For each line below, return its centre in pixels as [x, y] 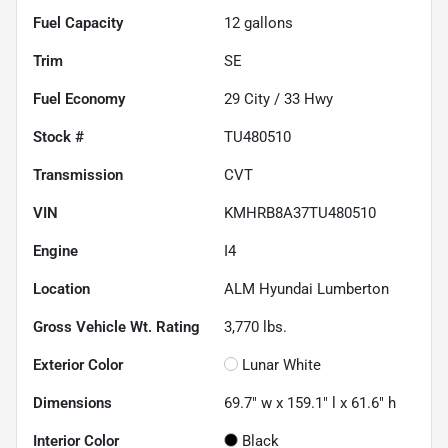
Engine [55, 250]
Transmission [78, 174]
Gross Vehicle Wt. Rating [116, 326]
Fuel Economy [79, 98]
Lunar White [281, 364]
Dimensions [72, 402]
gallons [266, 22]
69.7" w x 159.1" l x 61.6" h [310, 402]
